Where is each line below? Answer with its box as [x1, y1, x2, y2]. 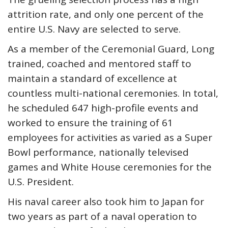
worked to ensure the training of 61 [8, 116, 173, 129]
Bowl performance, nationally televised [8, 146, 189, 159]
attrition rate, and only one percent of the [8, 8, 204, 21]
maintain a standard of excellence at [8, 72, 177, 85]
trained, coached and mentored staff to [8, 57, 191, 70]
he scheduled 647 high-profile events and [8, 101, 198, 115]
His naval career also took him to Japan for [8, 195, 204, 208]
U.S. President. [8, 175, 74, 188]
